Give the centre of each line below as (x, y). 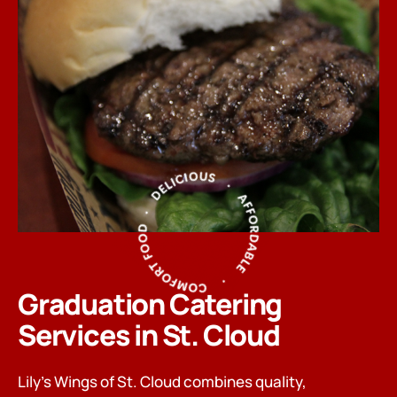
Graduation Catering (150, 304)
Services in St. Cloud (149, 335)
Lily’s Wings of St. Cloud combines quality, (162, 382)
